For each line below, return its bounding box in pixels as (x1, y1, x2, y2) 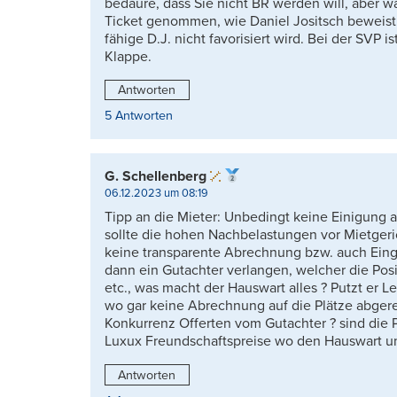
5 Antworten (105, 108, 173, 124)
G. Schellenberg (105, 167, 206, 186)
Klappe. (105, 47, 152, 66)
